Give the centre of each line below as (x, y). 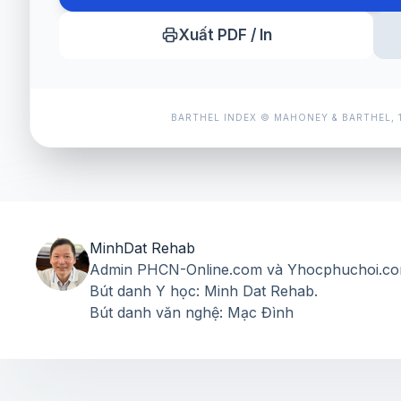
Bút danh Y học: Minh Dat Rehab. (204, 290)
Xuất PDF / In (225, 34)
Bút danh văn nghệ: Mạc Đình (192, 312)
